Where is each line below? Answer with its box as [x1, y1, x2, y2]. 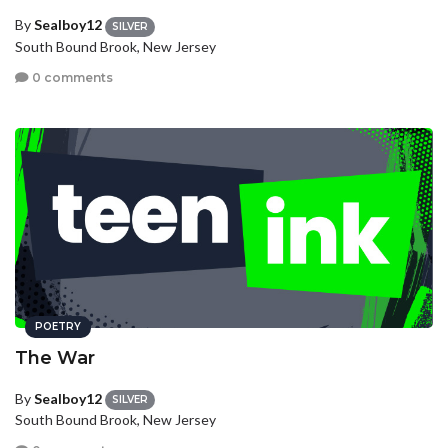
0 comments [29, 70, 113, 86]
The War [15, 346, 95, 369]
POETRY [35, 319, 81, 333]
